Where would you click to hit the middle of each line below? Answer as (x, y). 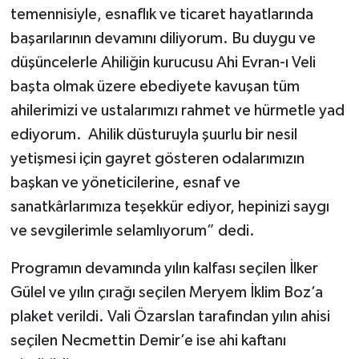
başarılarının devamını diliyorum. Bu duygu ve (163, 38)
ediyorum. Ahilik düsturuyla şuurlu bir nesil (153, 134)
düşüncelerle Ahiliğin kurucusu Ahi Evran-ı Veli (163, 62)
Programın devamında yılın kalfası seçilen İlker (164, 268)
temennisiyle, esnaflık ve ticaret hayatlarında (161, 14)
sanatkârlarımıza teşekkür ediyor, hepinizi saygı (169, 206)
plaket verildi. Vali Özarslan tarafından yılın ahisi (170, 316)
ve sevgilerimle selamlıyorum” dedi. (132, 230)
